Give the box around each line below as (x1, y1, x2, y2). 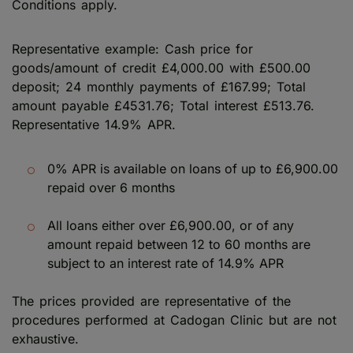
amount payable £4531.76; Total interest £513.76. (12, 97, 314, 113)
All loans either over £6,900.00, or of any (47, 217, 294, 233)
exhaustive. (12, 330, 79, 347)
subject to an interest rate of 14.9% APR (47, 255, 284, 271)
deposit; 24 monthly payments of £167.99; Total (12, 78, 306, 95)
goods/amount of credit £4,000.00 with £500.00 (12, 59, 310, 76)
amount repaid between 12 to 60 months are (47, 236, 310, 252)
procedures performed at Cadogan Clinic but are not (12, 311, 336, 328)
